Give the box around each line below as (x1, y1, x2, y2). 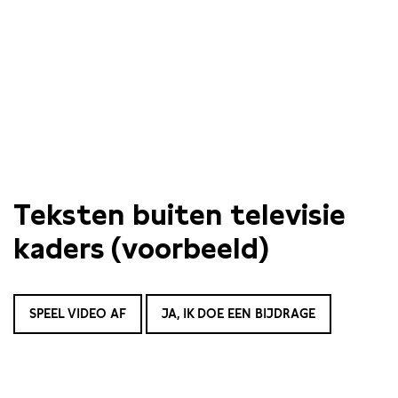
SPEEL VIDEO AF (29, 306, 126, 321)
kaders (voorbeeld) (13, 231, 268, 266)
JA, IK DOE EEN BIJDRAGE (162, 306, 315, 321)
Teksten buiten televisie (13, 197, 345, 232)
